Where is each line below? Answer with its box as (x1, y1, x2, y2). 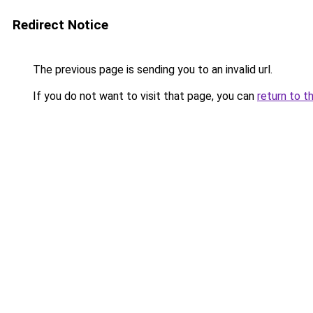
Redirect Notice (13, 17, 108, 33)
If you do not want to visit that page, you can (30, 89, 257, 103)
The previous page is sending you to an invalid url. (30, 63, 272, 76)
